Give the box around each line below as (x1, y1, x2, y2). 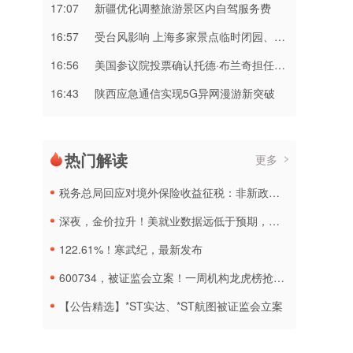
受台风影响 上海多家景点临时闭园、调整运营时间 (95, 28, 274, 44)
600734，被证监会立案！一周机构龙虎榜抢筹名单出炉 (59, 269, 273, 285)
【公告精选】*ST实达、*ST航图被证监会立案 (59, 298, 283, 314)
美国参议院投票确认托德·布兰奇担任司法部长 (95, 57, 274, 72)
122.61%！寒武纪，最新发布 (59, 241, 203, 257)
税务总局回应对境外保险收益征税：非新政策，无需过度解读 (59, 184, 269, 200)
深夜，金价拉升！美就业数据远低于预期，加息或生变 (59, 213, 269, 229)
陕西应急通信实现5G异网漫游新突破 (95, 85, 275, 101)
